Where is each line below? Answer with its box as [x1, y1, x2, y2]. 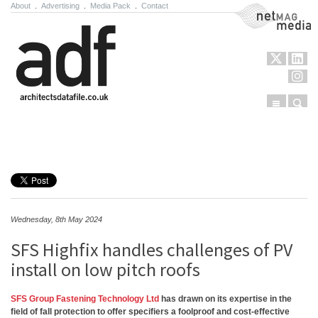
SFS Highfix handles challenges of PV [11, 238, 292, 261]
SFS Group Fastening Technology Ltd [11, 294, 159, 304]
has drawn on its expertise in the [159, 294, 292, 304]
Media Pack [90, 1, 131, 10]
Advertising [41, 1, 79, 10]
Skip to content [16, 136, 83, 147]
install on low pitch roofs [11, 258, 200, 281]
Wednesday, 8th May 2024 [11, 215, 102, 224]
